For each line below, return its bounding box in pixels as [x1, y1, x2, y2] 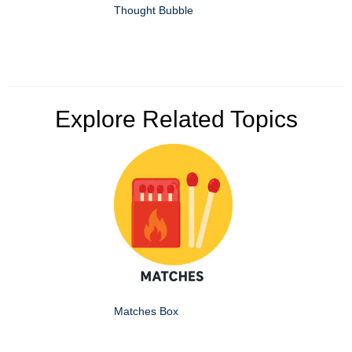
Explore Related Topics [54, 106, 298, 133]
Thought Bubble [114, 4, 193, 17]
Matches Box [114, 305, 178, 318]
